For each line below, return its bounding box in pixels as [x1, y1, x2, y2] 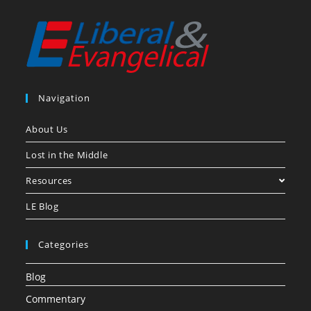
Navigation [38, 92, 91, 105]
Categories [38, 238, 90, 251]
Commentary [26, 292, 86, 306]
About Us [26, 123, 68, 136]
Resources [26, 174, 72, 187]
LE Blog [26, 200, 59, 213]
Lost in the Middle [26, 149, 108, 162]
